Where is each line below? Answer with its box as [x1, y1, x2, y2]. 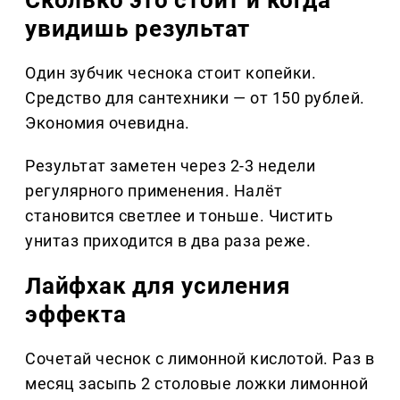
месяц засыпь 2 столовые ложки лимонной [25, 373, 369, 393]
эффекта [25, 300, 127, 328]
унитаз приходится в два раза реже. [25, 230, 312, 250]
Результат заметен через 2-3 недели [25, 155, 316, 175]
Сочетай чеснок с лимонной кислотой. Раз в [25, 348, 375, 368]
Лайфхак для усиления [25, 271, 291, 299]
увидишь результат [25, 14, 251, 42]
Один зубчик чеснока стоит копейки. [25, 62, 317, 82]
